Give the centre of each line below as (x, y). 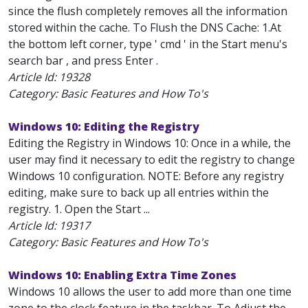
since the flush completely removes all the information (148, 11)
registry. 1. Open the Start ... (79, 209)
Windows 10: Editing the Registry (104, 126)
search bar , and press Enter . (83, 60)
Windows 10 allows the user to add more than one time (150, 291)
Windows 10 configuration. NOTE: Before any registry (146, 176)
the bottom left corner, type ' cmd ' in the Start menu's (148, 44)
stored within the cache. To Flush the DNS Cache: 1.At (145, 27)
